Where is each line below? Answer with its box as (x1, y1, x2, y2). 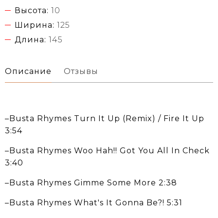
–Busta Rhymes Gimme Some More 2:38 (5, 178, 177, 187)
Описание (5, 66, 52, 76)
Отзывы (64, 66, 98, 76)
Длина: (15, 35, 46, 44)
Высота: (15, 5, 49, 15)
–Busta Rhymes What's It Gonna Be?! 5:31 (5, 198, 182, 207)
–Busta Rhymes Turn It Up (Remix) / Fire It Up (5, 113, 204, 123)
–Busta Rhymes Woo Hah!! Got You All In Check (5, 145, 210, 155)
